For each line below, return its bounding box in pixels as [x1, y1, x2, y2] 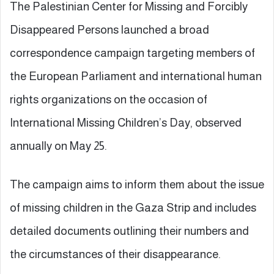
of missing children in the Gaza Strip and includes [10, 201, 256, 214]
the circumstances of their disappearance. [10, 247, 221, 261]
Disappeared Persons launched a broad [10, 23, 209, 36]
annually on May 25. [10, 139, 107, 152]
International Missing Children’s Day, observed [10, 116, 242, 129]
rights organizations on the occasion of [10, 92, 207, 106]
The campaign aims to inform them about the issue [10, 177, 264, 191]
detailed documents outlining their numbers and [10, 224, 249, 237]
